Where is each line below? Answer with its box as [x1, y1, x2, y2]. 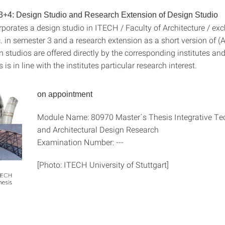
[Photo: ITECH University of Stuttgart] [37, 159, 169, 170]
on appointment [37, 90, 92, 98]
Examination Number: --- [37, 137, 124, 147]
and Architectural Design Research [37, 124, 159, 135]
